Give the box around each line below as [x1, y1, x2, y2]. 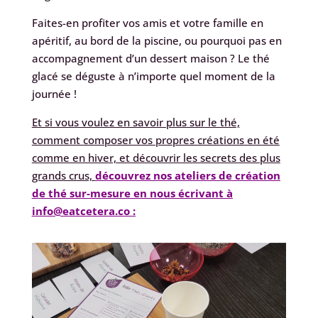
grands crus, [31, 168, 95, 182]
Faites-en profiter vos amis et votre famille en [31, 15, 263, 30]
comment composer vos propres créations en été [31, 132, 280, 147]
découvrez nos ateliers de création [94, 168, 280, 182]
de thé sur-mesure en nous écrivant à [31, 185, 233, 200]
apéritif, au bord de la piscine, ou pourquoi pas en [31, 33, 282, 48]
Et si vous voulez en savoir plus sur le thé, [31, 114, 240, 129]
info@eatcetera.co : [31, 203, 136, 218]
